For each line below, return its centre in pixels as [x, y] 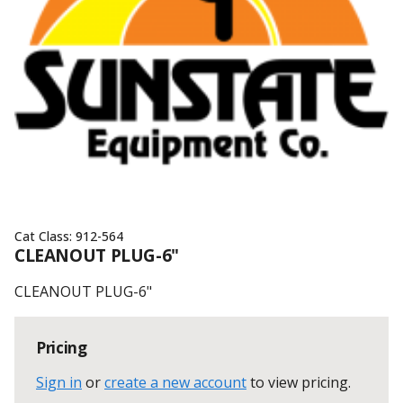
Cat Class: [45, 236]
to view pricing [299, 382]
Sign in [59, 382]
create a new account [175, 382]
